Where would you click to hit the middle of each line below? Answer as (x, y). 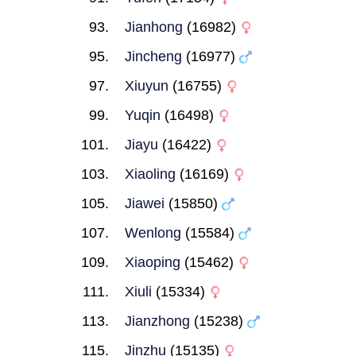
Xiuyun (147, 86)
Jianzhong (157, 321)
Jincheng (153, 56)
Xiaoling (150, 174)
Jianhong (154, 27)
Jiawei (145, 203)
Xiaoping (153, 262)
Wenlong (153, 233)
